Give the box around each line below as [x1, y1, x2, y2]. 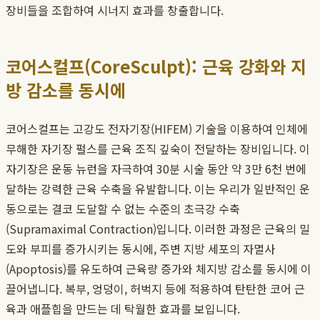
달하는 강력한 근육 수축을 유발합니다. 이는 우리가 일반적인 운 [6, 180, 310, 198]
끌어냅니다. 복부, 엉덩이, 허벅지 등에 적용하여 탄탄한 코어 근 [6, 280, 305, 298]
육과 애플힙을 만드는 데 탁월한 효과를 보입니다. [6, 300, 240, 318]
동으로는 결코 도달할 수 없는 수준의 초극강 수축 [6, 200, 240, 218]
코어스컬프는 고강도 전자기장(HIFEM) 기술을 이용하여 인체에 [6, 120, 308, 138]
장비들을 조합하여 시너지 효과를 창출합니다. [6, 1, 224, 19]
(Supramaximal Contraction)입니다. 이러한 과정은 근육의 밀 [6, 220, 310, 238]
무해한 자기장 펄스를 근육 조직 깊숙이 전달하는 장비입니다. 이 [6, 140, 310, 158]
